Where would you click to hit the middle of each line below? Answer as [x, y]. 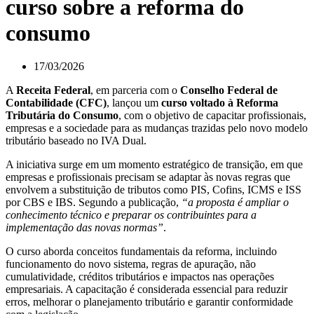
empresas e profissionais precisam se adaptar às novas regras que [148, 177]
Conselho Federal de [229, 90]
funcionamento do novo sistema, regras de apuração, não [131, 264]
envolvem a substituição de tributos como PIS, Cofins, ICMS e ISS [153, 190]
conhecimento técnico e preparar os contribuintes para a [131, 215]
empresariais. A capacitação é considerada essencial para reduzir [146, 289]
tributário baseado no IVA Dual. [76, 141]
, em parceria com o [135, 90]
